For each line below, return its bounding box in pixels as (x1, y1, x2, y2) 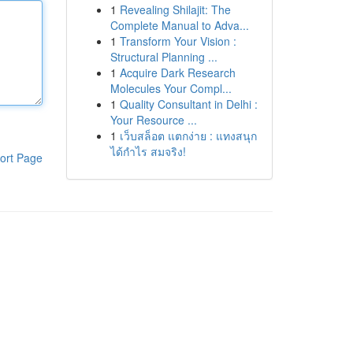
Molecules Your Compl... (110, 80, 232, 96)
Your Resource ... (110, 112, 197, 128)
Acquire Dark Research (119, 65, 236, 80)
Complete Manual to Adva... (110, 17, 249, 33)
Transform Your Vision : (119, 33, 236, 49)
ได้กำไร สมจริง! (110, 143, 186, 159)
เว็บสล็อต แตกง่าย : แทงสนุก (119, 128, 257, 143)
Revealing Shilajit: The (119, 2, 231, 17)
